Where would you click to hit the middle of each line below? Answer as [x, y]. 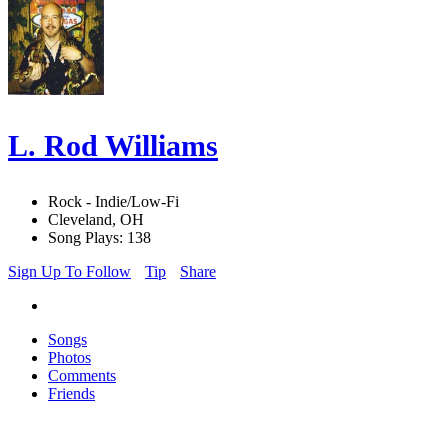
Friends [71, 394]
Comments [82, 376]
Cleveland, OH [96, 220]
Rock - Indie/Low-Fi [113, 202]
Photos [69, 358]
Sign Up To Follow [69, 272]
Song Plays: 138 [99, 238]
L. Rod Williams [113, 146]
